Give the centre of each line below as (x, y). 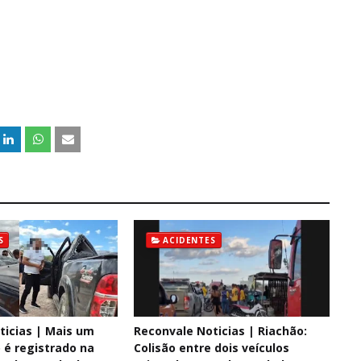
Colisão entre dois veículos (211, 348)
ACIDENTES (189, 240)
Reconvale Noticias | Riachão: (220, 331)
